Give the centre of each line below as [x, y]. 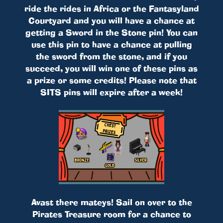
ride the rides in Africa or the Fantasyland [111, 8]
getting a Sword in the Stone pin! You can [111, 32]
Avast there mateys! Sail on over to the [111, 202]
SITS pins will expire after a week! [111, 92]
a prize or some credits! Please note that [111, 80]
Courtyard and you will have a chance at [111, 20]
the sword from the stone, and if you [111, 56]
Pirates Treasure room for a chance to [111, 214]
